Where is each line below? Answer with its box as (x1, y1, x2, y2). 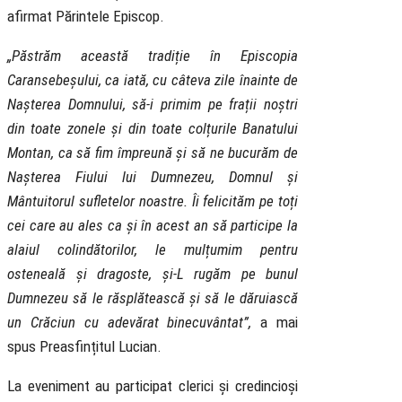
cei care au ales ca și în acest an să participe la (7, 216, 298, 235)
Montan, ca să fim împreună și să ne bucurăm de (7, 144, 298, 162)
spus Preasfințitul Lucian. (7, 337, 162, 356)
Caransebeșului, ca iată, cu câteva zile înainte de (7, 71, 298, 90)
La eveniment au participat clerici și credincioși (7, 377, 298, 396)
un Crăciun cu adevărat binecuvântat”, (7, 313, 252, 332)
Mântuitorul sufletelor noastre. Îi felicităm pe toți (7, 192, 298, 211)
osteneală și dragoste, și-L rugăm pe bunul (7, 265, 298, 284)
